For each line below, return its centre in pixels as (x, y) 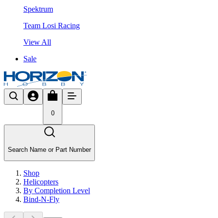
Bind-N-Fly (41, 200)
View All (37, 42)
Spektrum (38, 9)
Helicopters (41, 182)
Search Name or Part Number (49, 149)
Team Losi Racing (52, 25)
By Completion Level (57, 191)
